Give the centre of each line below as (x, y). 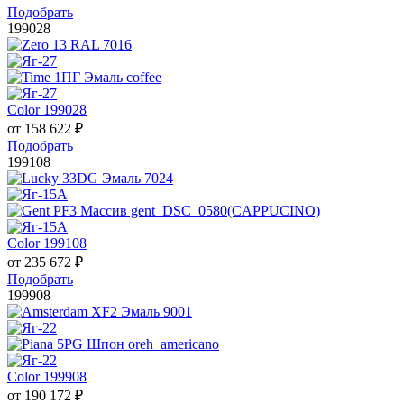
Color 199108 (47, 243)
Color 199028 (47, 110)
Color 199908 (47, 377)
